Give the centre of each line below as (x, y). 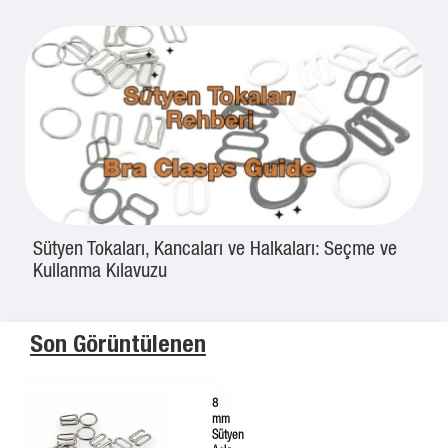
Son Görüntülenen (118, 347)
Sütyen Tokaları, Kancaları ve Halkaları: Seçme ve (215, 251)
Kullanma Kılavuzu (100, 273)
